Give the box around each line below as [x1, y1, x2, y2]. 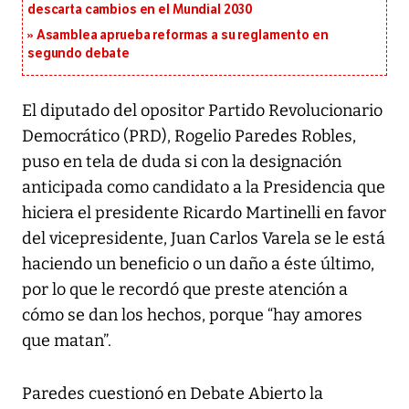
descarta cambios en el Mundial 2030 [27, 2, 254, 18]
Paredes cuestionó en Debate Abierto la [22, 383, 323, 404]
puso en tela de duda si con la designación [22, 152, 341, 173]
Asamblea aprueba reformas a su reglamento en [36, 27, 329, 44]
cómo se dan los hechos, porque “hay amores [22, 305, 362, 326]
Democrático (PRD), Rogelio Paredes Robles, [22, 126, 356, 147]
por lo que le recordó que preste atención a [22, 279, 348, 300]
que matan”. [22, 330, 111, 351]
